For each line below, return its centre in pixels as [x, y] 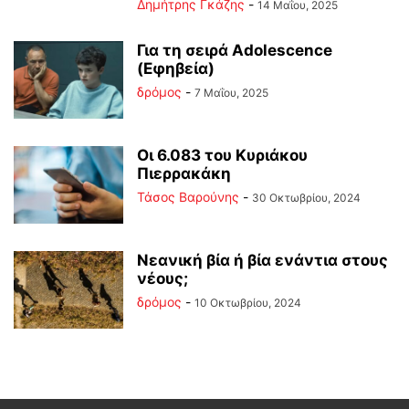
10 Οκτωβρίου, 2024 [248, 303]
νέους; [163, 279]
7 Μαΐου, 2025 [231, 93]
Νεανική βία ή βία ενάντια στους [262, 261]
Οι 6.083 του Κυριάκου [222, 156]
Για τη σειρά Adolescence [235, 51]
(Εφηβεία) [176, 69]
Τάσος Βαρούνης [188, 197]
